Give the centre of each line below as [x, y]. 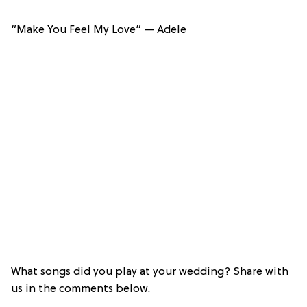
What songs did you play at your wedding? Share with [150, 272]
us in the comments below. [81, 289]
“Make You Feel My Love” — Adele [99, 30]
